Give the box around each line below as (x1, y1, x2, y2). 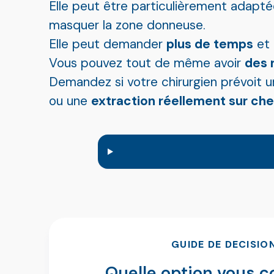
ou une (49, 92, 91, 109)
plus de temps (166, 35, 253, 52)
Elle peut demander (49, 35, 166, 52)
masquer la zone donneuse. (49, 17, 206, 33)
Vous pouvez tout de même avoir (49, 54, 245, 71)
